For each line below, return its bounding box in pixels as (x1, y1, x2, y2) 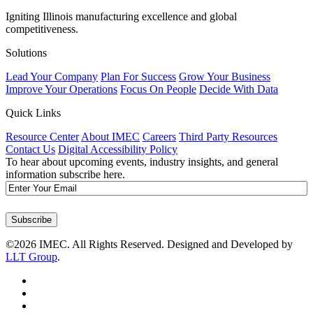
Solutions (6, 46, 47, 59)
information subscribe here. (6, 168, 125, 180)
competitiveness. (6, 22, 78, 35)
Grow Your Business (179, 70, 270, 82)
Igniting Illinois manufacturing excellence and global (6, 10, 237, 22)
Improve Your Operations (6, 82, 117, 95)
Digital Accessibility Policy (58, 143, 177, 155)
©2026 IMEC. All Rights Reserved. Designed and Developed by (6, 238, 293, 250)
